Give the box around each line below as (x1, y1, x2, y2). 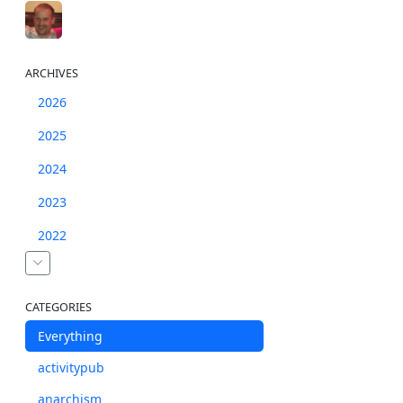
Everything (38, 327, 103, 345)
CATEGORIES (25, 299, 92, 315)
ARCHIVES (25, 65, 78, 81)
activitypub (38, 358, 104, 376)
